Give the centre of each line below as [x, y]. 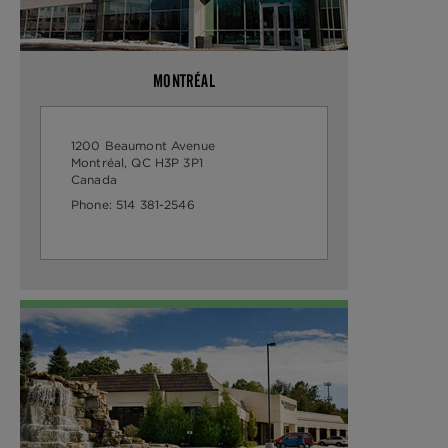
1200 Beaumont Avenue [145, 145]
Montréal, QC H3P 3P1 [139, 162]
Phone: [93, 204]
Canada [96, 179]
